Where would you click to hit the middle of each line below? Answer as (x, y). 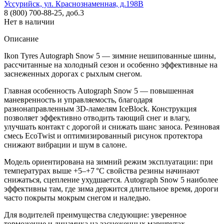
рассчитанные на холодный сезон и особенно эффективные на (111, 64)
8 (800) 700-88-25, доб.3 (44, 12)
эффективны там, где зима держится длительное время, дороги (111, 188)
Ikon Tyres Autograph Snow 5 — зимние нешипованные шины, (110, 55)
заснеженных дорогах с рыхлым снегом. (73, 73)
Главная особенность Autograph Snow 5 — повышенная (99, 90)
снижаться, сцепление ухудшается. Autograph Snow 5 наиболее (111, 179)
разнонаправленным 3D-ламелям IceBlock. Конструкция (100, 108)
